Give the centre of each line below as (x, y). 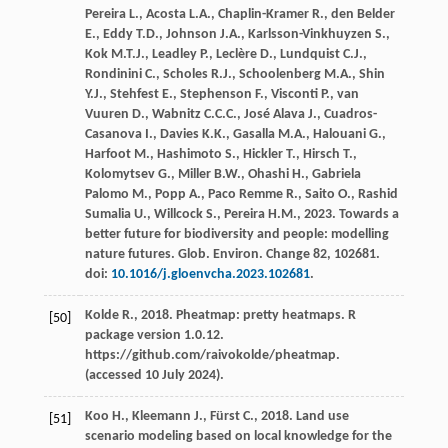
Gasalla (253, 134)
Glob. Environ (218, 254)
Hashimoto (189, 154)
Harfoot (107, 154)
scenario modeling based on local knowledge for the (238, 436)
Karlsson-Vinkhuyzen (309, 34)
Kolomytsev (119, 174)
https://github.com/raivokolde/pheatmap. (212, 355)
